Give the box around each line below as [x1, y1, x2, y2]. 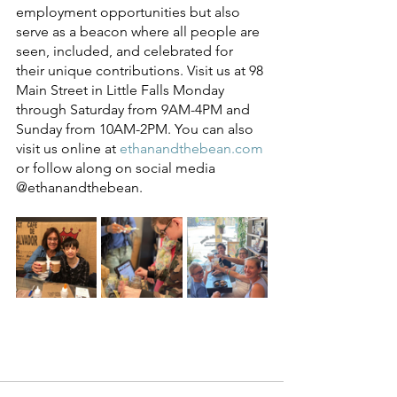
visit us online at [16, 139, 120, 157]
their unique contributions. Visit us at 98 [16, 61, 267, 79]
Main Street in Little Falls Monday [16, 81, 228, 98]
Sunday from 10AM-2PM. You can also [16, 120, 257, 137]
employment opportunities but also [16, 3, 244, 20]
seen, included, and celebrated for [16, 42, 237, 59]
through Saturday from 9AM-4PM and [16, 100, 253, 118]
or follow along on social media [16, 159, 219, 176]
